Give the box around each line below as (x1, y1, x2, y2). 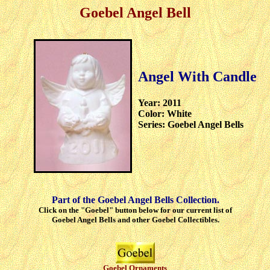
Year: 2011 (138, 98, 181, 108)
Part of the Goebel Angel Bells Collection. (51, 194, 219, 205)
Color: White (138, 108, 192, 119)
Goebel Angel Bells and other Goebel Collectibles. (51, 215, 219, 224)
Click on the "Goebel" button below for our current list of (39, 205, 232, 215)
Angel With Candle (138, 68, 257, 84)
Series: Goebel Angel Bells (138, 119, 243, 130)
